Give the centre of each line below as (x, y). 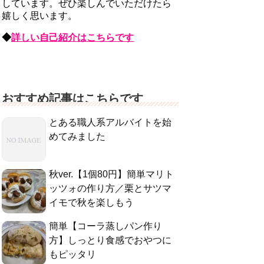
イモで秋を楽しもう (91, 202)
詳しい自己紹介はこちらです (72, 37)
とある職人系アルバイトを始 (110, 122)
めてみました (77, 136)
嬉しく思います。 (39, 16)
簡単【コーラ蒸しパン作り (105, 226)
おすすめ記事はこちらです (72, 98)
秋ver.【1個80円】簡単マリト (111, 174)
